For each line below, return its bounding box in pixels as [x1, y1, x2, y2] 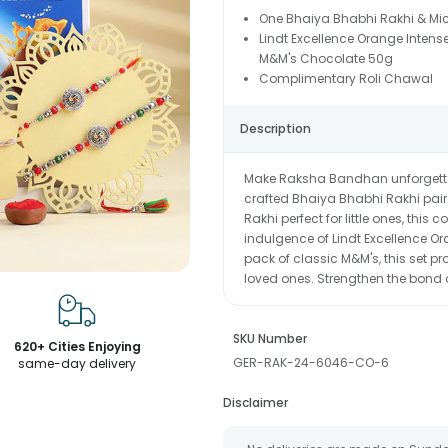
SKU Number [232, 330, 307, 347]
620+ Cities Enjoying [13, 338, 141, 355]
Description [239, 120, 311, 137]
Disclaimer [222, 394, 288, 411]
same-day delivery [18, 355, 137, 372]
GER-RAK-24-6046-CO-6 [232, 354, 389, 371]
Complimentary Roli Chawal [258, 70, 433, 87]
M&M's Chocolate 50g [258, 50, 393, 67]
